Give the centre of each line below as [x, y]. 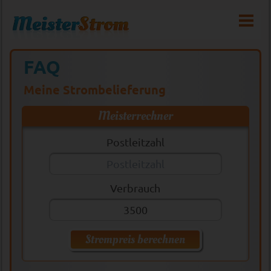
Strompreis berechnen [135, 240]
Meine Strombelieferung [95, 90]
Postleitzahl [135, 142]
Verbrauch [135, 188]
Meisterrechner [135, 116]
